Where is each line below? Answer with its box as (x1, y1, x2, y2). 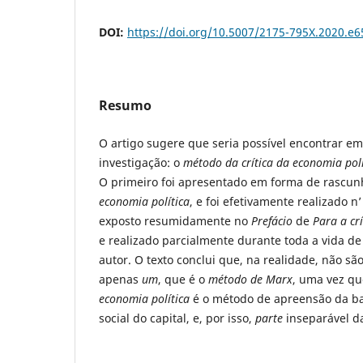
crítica (241, 155, 273, 171)
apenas (99, 271, 142, 288)
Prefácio (251, 213, 296, 229)
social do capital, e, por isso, (99, 310, 255, 327)
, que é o (158, 271, 208, 288)
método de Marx (208, 271, 293, 288)
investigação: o (99, 155, 180, 171)
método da (180, 155, 238, 171)
